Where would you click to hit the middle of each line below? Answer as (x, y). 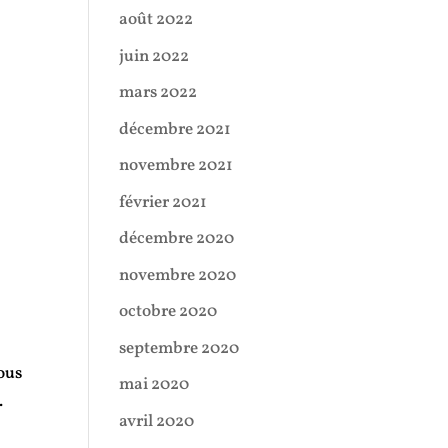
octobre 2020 (168, 311)
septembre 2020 (179, 348)
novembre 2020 (178, 275)
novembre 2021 (176, 165)
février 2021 (163, 202)
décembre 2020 (177, 238)
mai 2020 (154, 384)
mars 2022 (158, 92)
